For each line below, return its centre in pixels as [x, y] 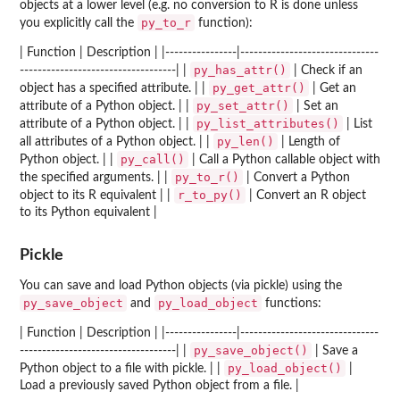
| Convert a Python [296, 178]
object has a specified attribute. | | [114, 89]
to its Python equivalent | [88, 213]
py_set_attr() [243, 106]
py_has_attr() [240, 71]
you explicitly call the [79, 24]
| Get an [333, 89]
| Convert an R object [306, 196]
